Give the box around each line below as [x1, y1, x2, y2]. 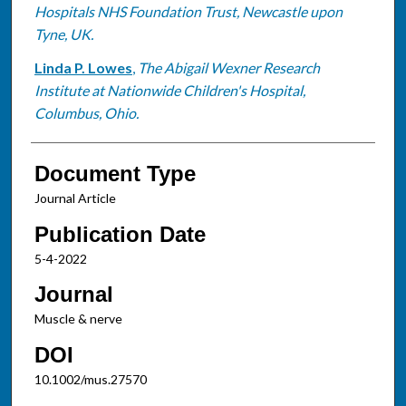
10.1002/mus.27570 [34, 371, 147, 387]
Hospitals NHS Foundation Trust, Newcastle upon [34, 2, 343, 20]
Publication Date [34, 221, 206, 246]
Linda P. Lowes [34, 58, 132, 76]
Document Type [34, 160, 196, 186]
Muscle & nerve [34, 311, 122, 327]
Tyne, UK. [34, 24, 93, 43]
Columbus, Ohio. [34, 103, 139, 121]
